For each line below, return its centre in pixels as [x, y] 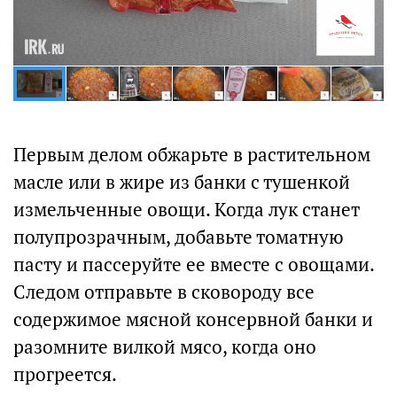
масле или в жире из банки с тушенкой [182, 183]
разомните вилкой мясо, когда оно [165, 347]
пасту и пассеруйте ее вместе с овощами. [194, 265]
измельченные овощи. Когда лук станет [187, 210]
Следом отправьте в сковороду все [164, 292]
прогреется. [65, 375]
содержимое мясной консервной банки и [193, 320]
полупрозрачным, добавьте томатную [179, 237]
